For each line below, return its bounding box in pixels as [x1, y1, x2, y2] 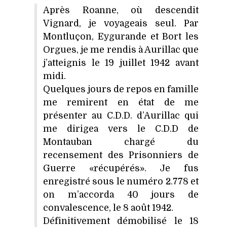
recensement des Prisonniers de [43, 149, 199, 160]
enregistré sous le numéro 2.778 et [43, 176, 199, 186]
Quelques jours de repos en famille [43, 84, 199, 94]
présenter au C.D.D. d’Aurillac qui [43, 110, 199, 121]
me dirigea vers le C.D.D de [43, 123, 199, 134]
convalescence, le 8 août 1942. [43, 202, 173, 213]
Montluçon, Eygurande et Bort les [43, 31, 199, 42]
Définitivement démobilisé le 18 [43, 215, 199, 226]
